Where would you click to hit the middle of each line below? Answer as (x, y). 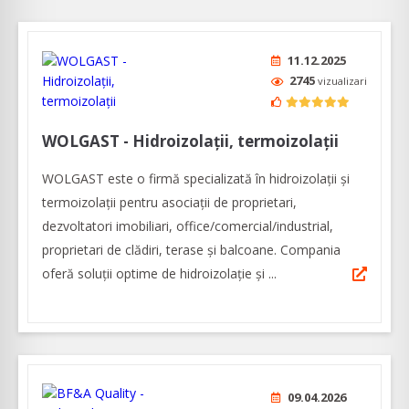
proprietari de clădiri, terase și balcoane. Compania (191, 250)
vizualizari (342, 81)
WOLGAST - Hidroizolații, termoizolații (190, 142)
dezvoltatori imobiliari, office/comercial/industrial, (188, 226)
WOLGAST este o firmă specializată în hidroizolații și (196, 179)
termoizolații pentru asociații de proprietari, (169, 203)
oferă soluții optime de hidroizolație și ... (159, 274)
